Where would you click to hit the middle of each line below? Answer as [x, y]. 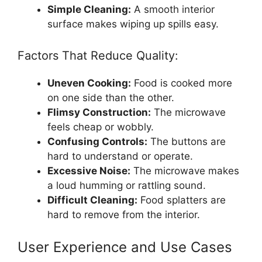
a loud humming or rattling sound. [127, 185]
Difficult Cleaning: [92, 200]
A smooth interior [173, 10]
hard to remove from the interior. [124, 214]
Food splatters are [182, 200]
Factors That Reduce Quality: [98, 55]
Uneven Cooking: [89, 83]
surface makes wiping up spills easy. [133, 24]
